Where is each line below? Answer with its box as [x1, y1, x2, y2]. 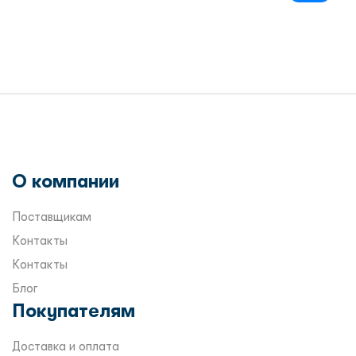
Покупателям [12, 300, 135, 322]
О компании [12, 171, 119, 192]
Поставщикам [12, 210, 91, 224]
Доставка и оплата [12, 339, 119, 354]
